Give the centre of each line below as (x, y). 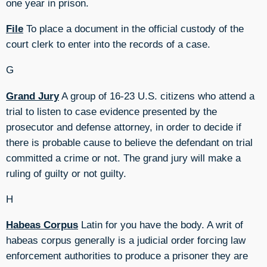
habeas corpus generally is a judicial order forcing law (126, 240)
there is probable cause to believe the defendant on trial (129, 142)
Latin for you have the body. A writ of (161, 225)
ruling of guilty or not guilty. (66, 173)
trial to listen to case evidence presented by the (111, 111)
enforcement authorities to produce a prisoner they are (127, 256)
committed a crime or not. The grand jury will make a (123, 158)
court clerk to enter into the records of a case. (108, 44)
